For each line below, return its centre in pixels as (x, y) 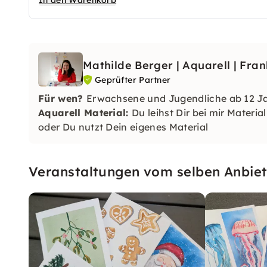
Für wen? (62, 98)
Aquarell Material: (85, 112)
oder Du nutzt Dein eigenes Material (123, 127)
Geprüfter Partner (133, 80)
